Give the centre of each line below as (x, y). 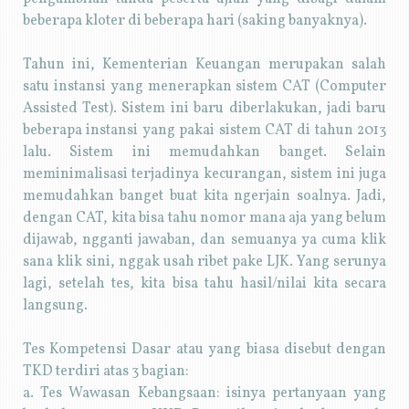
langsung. (55, 305)
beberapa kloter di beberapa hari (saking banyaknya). (194, 21)
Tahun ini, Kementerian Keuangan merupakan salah (204, 64)
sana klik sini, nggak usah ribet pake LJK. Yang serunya (204, 262)
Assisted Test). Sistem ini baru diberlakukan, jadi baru (204, 108)
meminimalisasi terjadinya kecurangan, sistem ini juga (204, 174)
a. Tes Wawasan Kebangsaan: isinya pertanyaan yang (204, 393)
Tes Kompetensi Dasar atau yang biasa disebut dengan (204, 349)
